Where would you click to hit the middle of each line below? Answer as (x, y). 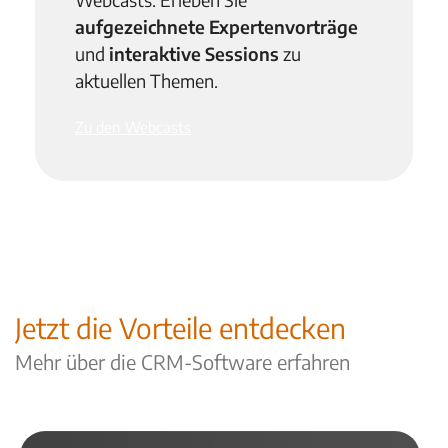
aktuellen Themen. (146, 81)
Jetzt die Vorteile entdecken (180, 328)
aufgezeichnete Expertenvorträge (216, 27)
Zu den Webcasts (133, 127)
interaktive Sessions (194, 54)
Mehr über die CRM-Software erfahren (182, 362)
